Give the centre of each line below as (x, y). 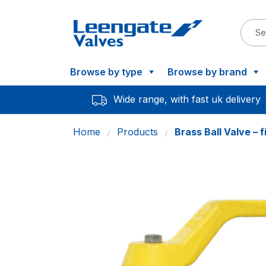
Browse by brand (207, 72)
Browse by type (106, 72)
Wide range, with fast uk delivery (187, 99)
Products (137, 132)
